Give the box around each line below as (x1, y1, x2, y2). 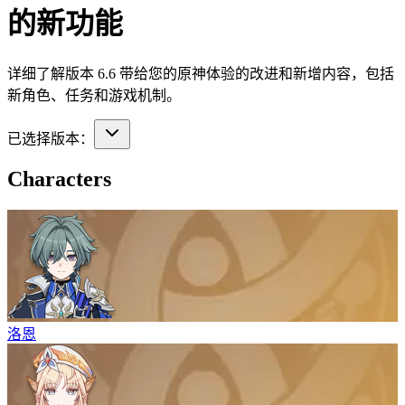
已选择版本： (7, 130, 94, 146)
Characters (7, 166, 111, 191)
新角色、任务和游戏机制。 (7, 87, 181, 103)
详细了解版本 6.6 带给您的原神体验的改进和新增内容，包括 (7, 65, 394, 81)
